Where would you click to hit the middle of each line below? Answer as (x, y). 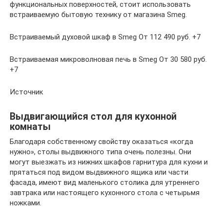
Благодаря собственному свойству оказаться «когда (101, 141)
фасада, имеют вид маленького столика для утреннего (105, 182)
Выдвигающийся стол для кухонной (93, 117)
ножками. (26, 203)
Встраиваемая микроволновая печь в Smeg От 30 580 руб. (108, 59)
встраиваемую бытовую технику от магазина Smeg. (98, 14)
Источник (27, 92)
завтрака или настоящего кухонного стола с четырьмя (105, 192)
